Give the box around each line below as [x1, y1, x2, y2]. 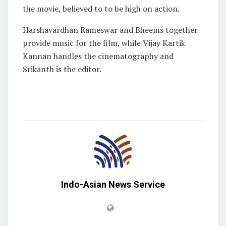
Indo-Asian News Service [61, 179, 165, 190]
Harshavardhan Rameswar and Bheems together [23, 24, 198, 35]
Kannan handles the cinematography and [23, 50, 174, 62]
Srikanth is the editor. [23, 63, 101, 75]
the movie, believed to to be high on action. [23, 3, 180, 14]
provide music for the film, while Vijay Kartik [23, 37, 185, 48]
